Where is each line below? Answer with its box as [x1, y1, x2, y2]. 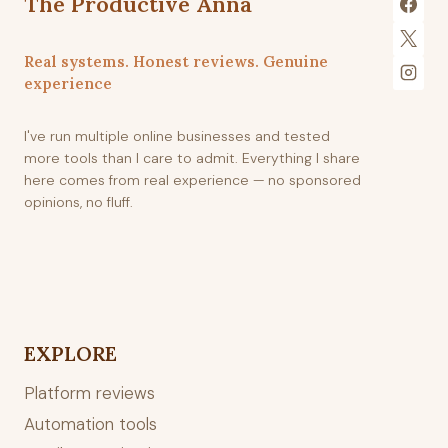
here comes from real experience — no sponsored [24, 170, 361, 189]
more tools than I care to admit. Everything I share [24, 148, 360, 167]
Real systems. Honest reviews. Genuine [24, 51, 328, 71]
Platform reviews [24, 382, 155, 405]
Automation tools [24, 412, 157, 435]
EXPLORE [24, 340, 117, 366]
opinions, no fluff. [24, 192, 133, 211]
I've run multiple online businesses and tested [24, 126, 330, 145]
